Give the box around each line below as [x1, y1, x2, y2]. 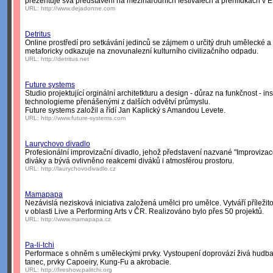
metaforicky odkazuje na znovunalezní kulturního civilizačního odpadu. [25, 47, 258, 55]
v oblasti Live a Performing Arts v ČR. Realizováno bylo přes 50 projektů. [25, 207, 264, 216]
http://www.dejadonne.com [41, 5, 115, 12]
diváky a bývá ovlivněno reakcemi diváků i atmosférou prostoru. [25, 157, 234, 165]
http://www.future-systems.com [41, 115, 126, 121]
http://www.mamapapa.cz [41, 216, 111, 222]
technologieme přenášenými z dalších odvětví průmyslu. [25, 97, 210, 106]
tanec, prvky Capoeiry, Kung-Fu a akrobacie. [25, 258, 171, 266]
